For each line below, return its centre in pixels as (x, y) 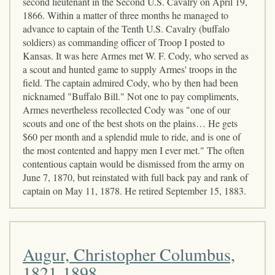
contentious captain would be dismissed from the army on (134, 163)
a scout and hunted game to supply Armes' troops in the (130, 69)
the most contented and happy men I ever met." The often (134, 150)
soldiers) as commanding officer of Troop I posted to (124, 42)
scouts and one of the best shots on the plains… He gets (130, 123)
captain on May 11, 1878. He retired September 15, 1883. (134, 190)
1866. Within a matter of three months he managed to (126, 15)
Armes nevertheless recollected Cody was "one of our (126, 109)
